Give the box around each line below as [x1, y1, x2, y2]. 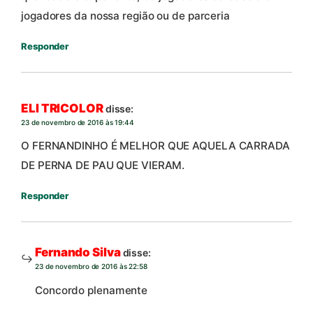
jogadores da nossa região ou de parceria [21, 9, 230, 23]
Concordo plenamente [35, 283, 148, 297]
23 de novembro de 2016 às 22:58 [35, 262, 147, 271]
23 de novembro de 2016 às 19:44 [21, 118, 134, 127]
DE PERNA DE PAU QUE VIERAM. [21, 159, 185, 173]
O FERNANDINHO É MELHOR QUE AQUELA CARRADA [21, 139, 290, 153]
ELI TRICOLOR [21, 101, 103, 116]
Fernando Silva [35, 245, 121, 260]
